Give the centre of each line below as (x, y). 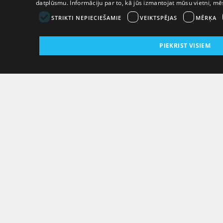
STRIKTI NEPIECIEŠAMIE (86, 17)
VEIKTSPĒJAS (159, 17)
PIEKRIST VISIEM (185, 46)
